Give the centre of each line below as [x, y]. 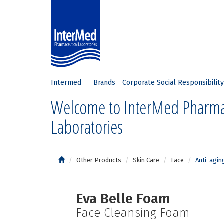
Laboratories [87, 127]
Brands [104, 83]
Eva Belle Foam [123, 199]
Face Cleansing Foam [133, 213]
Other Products [99, 160]
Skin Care [146, 160]
